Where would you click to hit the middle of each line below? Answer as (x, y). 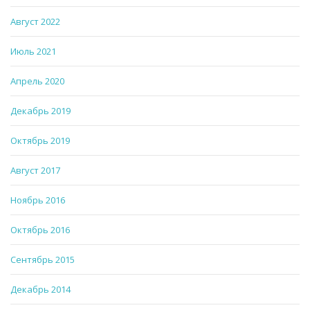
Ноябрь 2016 (38, 200)
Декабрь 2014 (40, 290)
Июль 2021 (33, 52)
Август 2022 (35, 22)
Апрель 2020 (37, 81)
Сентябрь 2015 (43, 260)
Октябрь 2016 (40, 230)
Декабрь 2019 (40, 111)
